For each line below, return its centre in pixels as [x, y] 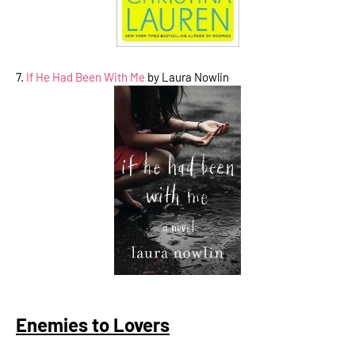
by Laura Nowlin [187, 76]
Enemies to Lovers [93, 325]
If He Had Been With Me [86, 76]
